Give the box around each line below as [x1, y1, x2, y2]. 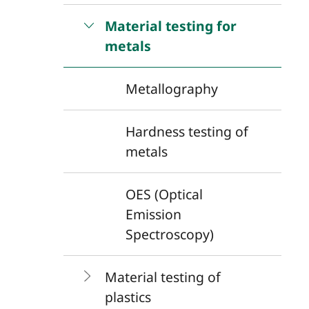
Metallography [125, 79, 218, 98]
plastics [104, 287, 151, 306]
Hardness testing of [125, 121, 248, 141]
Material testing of [104, 267, 221, 286]
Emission [125, 204, 181, 223]
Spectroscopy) [125, 224, 214, 243]
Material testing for [104, 16, 237, 35]
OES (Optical [125, 184, 203, 203]
